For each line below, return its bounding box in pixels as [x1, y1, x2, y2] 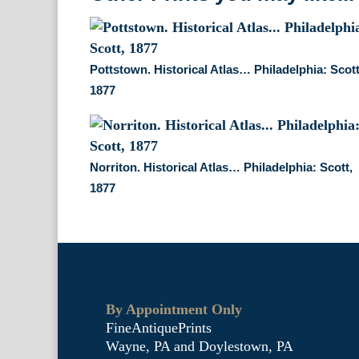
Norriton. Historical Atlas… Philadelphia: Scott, [90, 159, 353, 174]
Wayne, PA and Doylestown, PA [106, 337, 293, 354]
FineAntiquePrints [106, 319, 212, 336]
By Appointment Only [106, 301, 242, 317]
